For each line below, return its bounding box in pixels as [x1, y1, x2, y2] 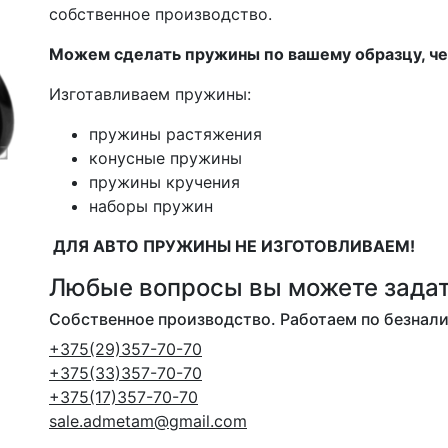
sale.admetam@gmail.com [49, 411, 247, 431]
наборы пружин [89, 196, 213, 216]
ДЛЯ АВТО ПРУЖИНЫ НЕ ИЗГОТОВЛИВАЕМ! [49, 236, 415, 256]
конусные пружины [89, 148, 242, 168]
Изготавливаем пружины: [49, 84, 251, 104]
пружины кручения [89, 172, 240, 192]
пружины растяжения [89, 124, 262, 144]
